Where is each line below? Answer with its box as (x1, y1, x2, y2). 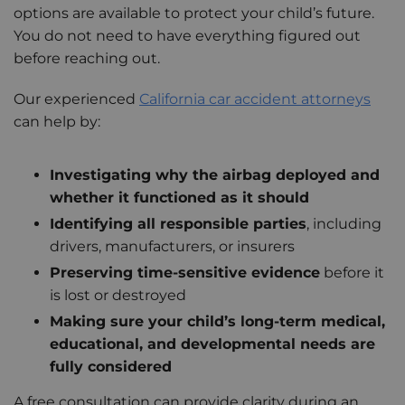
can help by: (14, 113, 100, 131)
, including (306, 215, 381, 233)
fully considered (50, 358, 172, 376)
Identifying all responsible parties (50, 215, 306, 233)
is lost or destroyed (50, 287, 186, 305)
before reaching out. (14, 50, 160, 68)
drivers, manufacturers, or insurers (50, 238, 295, 256)
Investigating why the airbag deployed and (50, 166, 380, 184)
